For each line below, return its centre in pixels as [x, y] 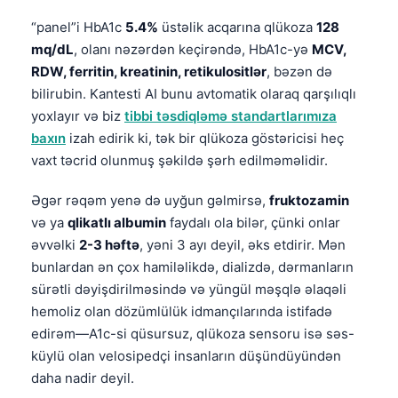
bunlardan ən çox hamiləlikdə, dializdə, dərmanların [192, 267]
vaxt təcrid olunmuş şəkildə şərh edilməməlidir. [179, 160]
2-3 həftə [109, 244]
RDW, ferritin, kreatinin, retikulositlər [149, 71]
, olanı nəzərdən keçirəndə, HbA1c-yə [193, 49]
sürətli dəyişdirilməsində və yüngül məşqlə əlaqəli [189, 289]
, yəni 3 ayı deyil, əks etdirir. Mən [243, 244]
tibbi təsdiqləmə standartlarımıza [231, 115]
